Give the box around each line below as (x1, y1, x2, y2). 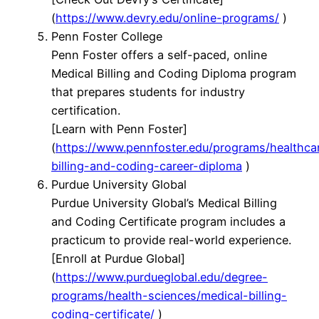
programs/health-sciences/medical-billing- (51, 288, 287, 303)
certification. (51, 103, 120, 118)
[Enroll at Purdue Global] (51, 251, 185, 266)
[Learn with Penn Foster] (51, 122, 187, 137)
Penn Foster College (51, 29, 162, 44)
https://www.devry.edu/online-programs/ (56, 11, 279, 26)
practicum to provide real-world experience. (51, 233, 291, 248)
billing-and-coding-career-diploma (51, 159, 242, 174)
